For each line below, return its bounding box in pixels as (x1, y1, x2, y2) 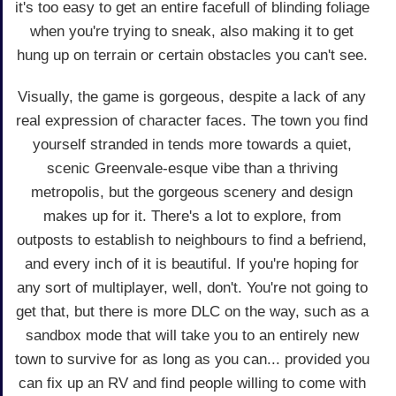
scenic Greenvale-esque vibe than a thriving (46, 159, 338, 177)
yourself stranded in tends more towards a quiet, (32, 135, 352, 153)
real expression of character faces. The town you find (16, 111, 368, 129)
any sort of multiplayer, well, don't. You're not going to (16, 278, 368, 296)
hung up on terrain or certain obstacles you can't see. (16, 46, 368, 64)
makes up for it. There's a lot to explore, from (42, 207, 341, 225)
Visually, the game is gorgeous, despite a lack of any (18, 88, 366, 105)
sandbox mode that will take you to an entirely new (25, 326, 359, 344)
